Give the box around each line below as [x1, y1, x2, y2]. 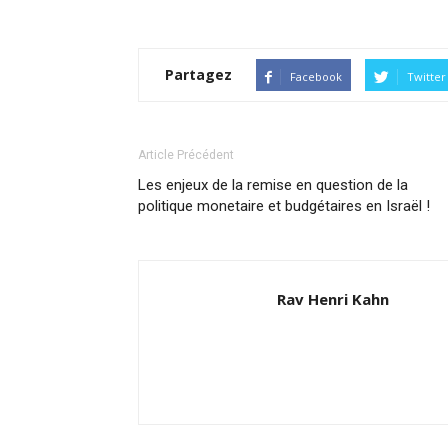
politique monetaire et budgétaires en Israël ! [138, 197, 430, 215]
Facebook [290, 69, 342, 84]
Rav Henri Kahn [277, 289, 389, 309]
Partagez [165, 65, 232, 84]
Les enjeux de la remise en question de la [138, 176, 408, 194]
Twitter [407, 69, 446, 84]
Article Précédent [138, 148, 234, 162]
